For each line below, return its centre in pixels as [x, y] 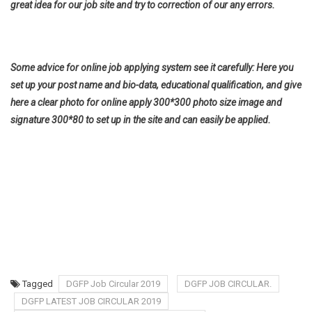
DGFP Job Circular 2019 [113, 284]
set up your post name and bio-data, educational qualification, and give [156, 85]
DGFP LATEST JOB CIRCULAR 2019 [91, 301]
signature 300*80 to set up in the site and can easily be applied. [141, 120]
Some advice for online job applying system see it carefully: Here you [152, 68]
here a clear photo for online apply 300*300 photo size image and [146, 102]
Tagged [39, 284]
